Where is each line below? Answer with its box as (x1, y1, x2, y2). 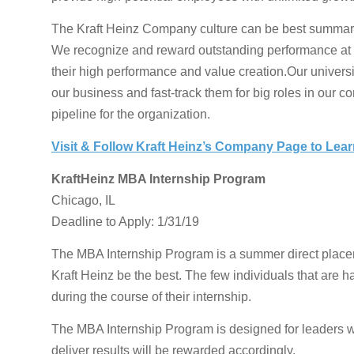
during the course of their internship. (51, 290, 251, 303)
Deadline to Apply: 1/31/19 (51, 215, 199, 228)
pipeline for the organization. (51, 107, 210, 121)
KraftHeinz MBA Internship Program (51, 172, 265, 186)
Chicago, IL (51, 194, 115, 207)
